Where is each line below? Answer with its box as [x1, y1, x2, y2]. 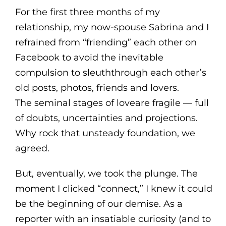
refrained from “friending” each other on [15, 36, 197, 48]
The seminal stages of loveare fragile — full [15, 97, 209, 108]
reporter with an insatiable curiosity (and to [15, 213, 211, 224]
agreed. [15, 142, 49, 154]
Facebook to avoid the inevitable [15, 51, 163, 63]
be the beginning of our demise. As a [15, 198, 183, 209]
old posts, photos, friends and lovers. [15, 82, 179, 93]
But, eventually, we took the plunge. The [15, 167, 198, 179]
